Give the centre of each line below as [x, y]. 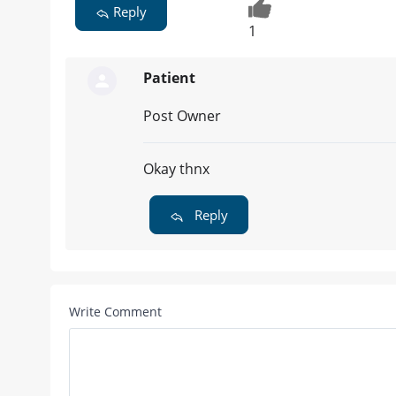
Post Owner [182, 116]
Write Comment [115, 312]
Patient [169, 78]
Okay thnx [176, 169]
